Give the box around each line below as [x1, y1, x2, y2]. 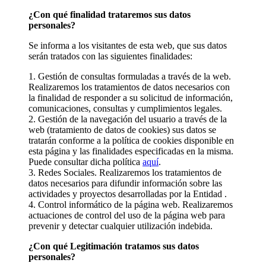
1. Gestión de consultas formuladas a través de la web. [28, 71, 231, 81]
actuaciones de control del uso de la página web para [28, 210, 225, 220]
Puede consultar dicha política [28, 156, 142, 167]
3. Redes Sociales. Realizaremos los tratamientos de [28, 167, 221, 178]
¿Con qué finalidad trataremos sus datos [28, 9, 191, 20]
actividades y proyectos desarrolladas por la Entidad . [28, 188, 227, 199]
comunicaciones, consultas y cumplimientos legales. [28, 103, 222, 113]
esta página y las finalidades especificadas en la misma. [28, 145, 233, 156]
